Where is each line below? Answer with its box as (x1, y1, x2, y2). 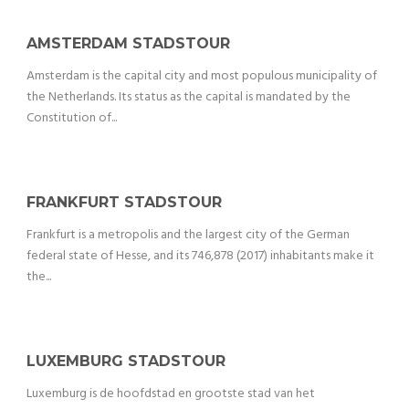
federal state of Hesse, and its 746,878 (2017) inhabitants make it (26, 246, 374, 267)
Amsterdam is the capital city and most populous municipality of (26, 66, 377, 88)
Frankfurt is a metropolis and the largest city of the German (26, 225, 350, 246)
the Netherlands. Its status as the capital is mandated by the (26, 87, 351, 109)
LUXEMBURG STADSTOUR (26, 352, 225, 371)
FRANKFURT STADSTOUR (26, 194, 222, 212)
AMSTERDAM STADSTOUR (26, 35, 230, 53)
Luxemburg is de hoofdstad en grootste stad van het (26, 383, 315, 405)
